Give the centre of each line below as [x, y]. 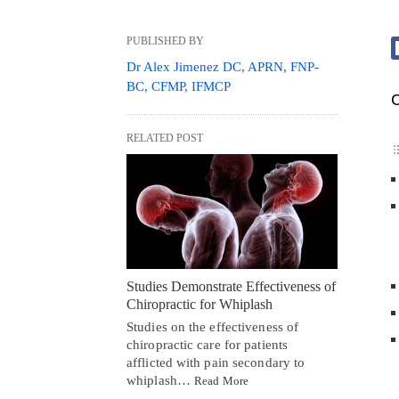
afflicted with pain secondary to [216, 362]
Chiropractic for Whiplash [199, 304]
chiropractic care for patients [208, 344]
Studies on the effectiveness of [213, 326]
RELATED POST [165, 138]
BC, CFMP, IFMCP [179, 86]
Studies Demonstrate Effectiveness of [231, 286]
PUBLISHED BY [165, 41]
